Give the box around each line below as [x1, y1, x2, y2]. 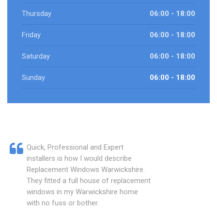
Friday [22, 31, 41, 40]
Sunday [22, 73, 45, 82]
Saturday [22, 52, 50, 61]
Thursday [22, 9, 51, 18]
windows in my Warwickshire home [27, 187, 138, 197]
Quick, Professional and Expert [27, 143, 124, 152]
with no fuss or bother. [27, 199, 99, 208]
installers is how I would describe [27, 154, 132, 163]
